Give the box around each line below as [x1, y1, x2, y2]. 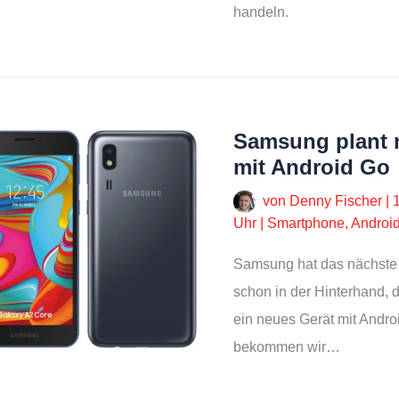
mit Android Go [233, 155, 390, 180]
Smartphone [267, 216, 345, 232]
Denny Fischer [289, 193, 386, 209]
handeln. [233, 4, 289, 20]
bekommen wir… [233, 339, 340, 355]
